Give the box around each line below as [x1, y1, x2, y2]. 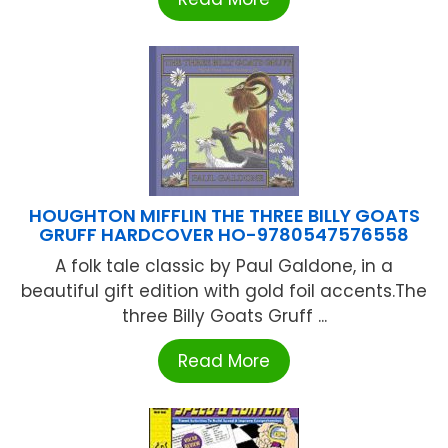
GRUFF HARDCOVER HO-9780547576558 [39, 221, 409, 247]
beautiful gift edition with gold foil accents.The [21, 278, 427, 303]
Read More [178, 348, 270, 373]
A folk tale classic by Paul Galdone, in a [55, 253, 393, 278]
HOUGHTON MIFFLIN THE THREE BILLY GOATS [28, 202, 420, 228]
